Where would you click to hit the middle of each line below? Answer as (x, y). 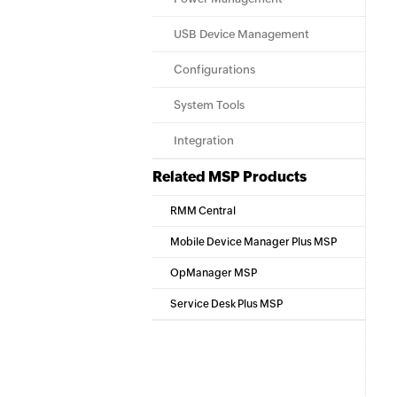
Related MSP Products (230, 177)
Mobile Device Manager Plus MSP (253, 242)
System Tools (209, 105)
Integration (204, 140)
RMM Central (203, 211)
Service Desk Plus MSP (226, 304)
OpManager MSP (214, 273)
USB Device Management (241, 34)
